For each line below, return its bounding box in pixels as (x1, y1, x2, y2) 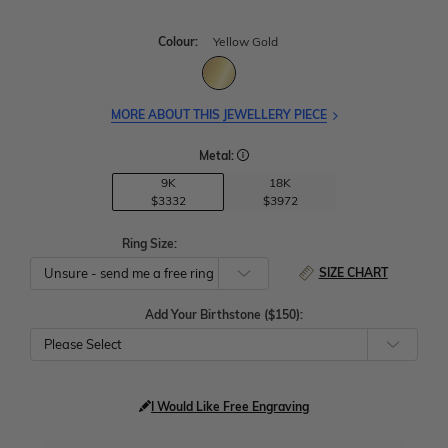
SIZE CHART (318, 264, 388, 280)
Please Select (44, 335, 122, 352)
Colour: (157, 34, 201, 50)
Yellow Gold (213, 34, 278, 50)
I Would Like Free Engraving (151, 398, 309, 414)
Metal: (199, 148, 237, 164)
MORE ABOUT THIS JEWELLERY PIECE (110, 107, 327, 123)
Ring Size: (121, 235, 177, 251)
